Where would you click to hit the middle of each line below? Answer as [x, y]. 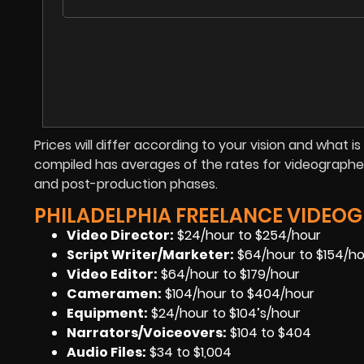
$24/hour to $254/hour [247, 235]
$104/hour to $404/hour [238, 293]
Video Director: [120, 235]
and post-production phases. [128, 184]
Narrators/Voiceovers [145, 332]
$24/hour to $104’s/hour [224, 313]
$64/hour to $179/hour [229, 274]
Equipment [105, 313]
